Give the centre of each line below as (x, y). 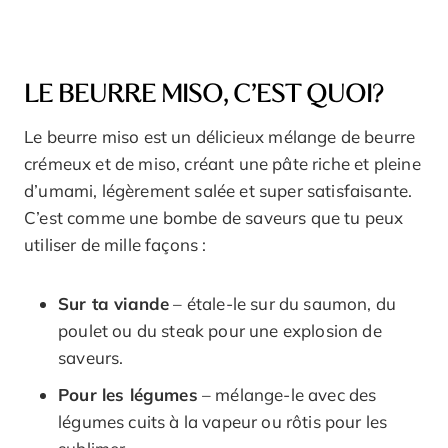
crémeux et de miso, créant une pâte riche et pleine (222, 163)
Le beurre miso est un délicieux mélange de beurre (220, 136)
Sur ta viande (114, 303)
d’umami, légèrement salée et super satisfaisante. (218, 190)
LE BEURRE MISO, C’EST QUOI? (203, 94)
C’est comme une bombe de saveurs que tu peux (214, 217)
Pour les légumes (128, 394)
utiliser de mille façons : (115, 244)
